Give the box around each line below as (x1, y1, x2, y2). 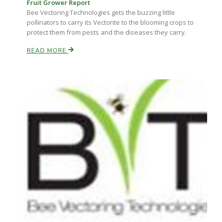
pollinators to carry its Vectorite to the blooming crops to (27, 18, 194, 27)
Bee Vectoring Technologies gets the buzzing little (27, 8, 175, 17)
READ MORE (27, 47, 68, 55)
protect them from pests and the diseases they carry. (27, 28, 186, 37)
